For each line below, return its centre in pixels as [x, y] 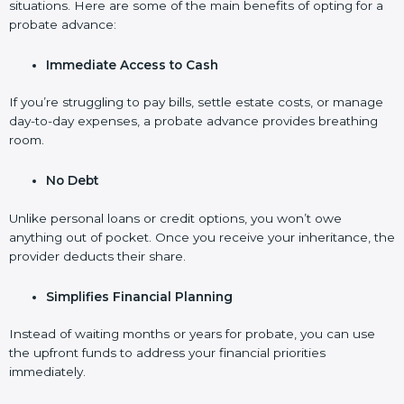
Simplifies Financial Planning [140, 296]
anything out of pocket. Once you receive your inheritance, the [202, 237]
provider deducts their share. [97, 256]
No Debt [73, 181]
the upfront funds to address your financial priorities [167, 353]
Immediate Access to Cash [133, 64]
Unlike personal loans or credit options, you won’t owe [175, 218]
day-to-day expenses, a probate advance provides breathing [193, 121]
